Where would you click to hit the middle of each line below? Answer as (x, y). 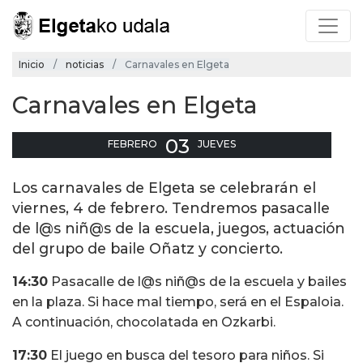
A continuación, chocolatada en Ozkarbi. (144, 322)
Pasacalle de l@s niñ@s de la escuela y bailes (197, 282)
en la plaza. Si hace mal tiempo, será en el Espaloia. (178, 302)
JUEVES (217, 144)
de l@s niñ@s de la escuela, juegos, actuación (179, 228)
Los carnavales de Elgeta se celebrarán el (164, 188)
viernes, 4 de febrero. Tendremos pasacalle (171, 208)
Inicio (32, 65)
